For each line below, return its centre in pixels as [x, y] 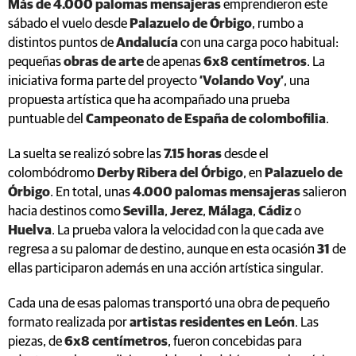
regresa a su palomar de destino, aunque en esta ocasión [163, 250]
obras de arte [104, 62]
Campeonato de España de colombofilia [206, 119]
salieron [323, 192]
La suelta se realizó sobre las [86, 154]
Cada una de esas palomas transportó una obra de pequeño [169, 304]
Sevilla [144, 211]
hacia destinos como [66, 211]
